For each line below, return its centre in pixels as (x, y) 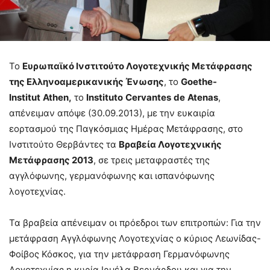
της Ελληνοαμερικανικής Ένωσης (86, 81)
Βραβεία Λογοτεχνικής (170, 144)
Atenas (203, 97)
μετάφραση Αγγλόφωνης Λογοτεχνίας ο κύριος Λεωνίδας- (135, 238)
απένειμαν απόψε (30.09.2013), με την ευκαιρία (112, 113)
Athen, (57, 97)
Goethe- (199, 81)
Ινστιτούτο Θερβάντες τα (64, 144)
